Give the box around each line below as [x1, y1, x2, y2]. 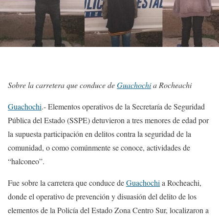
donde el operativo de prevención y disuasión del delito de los [8, 191, 197, 201]
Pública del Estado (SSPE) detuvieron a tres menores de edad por [8, 114, 209, 125]
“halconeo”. [8, 155, 44, 166]
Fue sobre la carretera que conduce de [8, 177, 126, 188]
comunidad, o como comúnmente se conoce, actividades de [8, 142, 190, 153]
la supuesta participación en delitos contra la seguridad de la [8, 128, 191, 139]
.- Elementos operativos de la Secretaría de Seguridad [42, 101, 205, 111]
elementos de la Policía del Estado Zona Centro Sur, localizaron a [8, 204, 209, 215]
